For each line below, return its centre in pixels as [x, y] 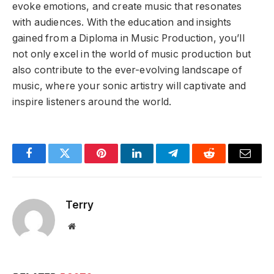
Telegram [193, 162]
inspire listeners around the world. [92, 102]
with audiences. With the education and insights [122, 23]
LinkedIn [156, 162]
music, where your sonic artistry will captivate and [129, 86]
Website [88, 226]
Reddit [223, 162]
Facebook [49, 162]
